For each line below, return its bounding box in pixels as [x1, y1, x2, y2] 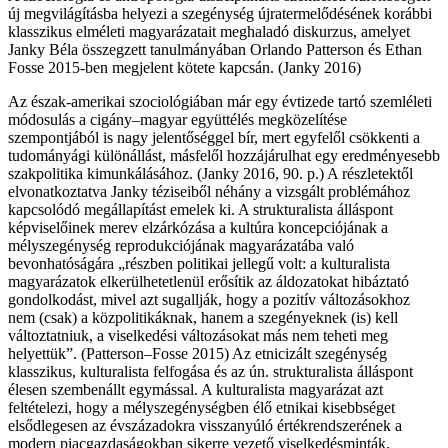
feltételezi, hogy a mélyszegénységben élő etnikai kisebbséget [8, 399, 395, 417]
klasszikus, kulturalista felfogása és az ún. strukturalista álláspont [8, 363, 413, 381]
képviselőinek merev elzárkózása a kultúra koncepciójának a [8, 219, 388, 237]
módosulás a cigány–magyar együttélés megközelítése [8, 111, 347, 129]
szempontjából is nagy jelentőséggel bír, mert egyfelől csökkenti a [8, 129, 420, 147]
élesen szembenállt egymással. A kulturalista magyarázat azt [8, 381, 383, 399]
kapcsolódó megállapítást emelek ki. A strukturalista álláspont [8, 201, 393, 219]
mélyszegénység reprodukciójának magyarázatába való [8, 237, 354, 255]
